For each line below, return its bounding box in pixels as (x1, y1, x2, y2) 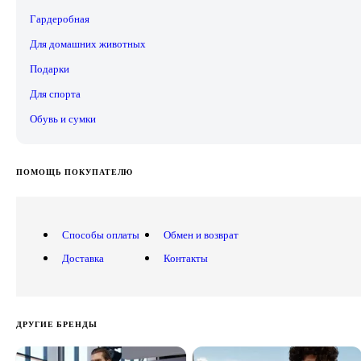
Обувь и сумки (30, 113, 96, 126)
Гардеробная (30, 13, 89, 26)
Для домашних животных (30, 38, 146, 51)
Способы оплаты (62, 228, 139, 241)
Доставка (62, 251, 104, 264)
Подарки (30, 63, 69, 76)
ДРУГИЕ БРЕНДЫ (16, 319, 98, 329)
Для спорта (30, 88, 81, 101)
